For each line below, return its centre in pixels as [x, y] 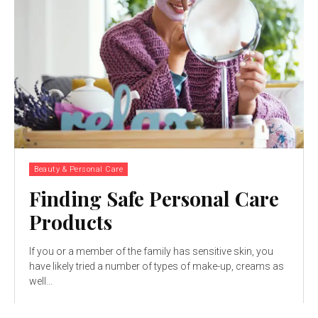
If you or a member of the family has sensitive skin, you [151, 251]
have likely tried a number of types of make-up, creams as [157, 266]
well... [41, 281]
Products [71, 221]
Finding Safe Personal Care [154, 198]
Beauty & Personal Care [78, 169]
